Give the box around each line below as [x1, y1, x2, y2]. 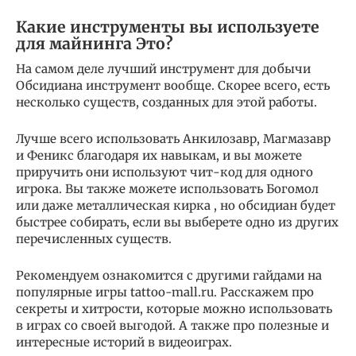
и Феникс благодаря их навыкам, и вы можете [16, 147, 302, 163]
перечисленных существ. [16, 230, 172, 246]
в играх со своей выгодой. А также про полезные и [16, 317, 329, 333]
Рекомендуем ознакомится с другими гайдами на [16, 267, 322, 283]
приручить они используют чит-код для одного [16, 164, 313, 180]
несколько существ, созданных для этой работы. [16, 94, 317, 110]
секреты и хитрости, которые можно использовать [16, 300, 332, 316]
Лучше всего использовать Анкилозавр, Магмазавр [16, 130, 331, 146]
